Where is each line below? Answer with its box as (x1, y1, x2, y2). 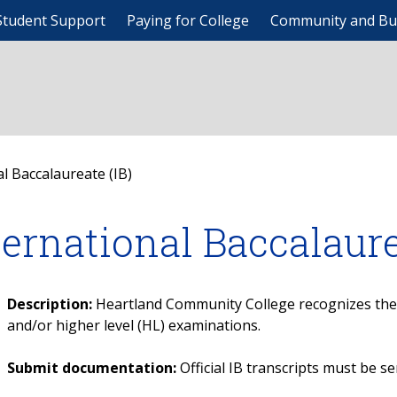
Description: (6, 294, 92, 314)
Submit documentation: (6, 358, 176, 378)
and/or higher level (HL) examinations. (6, 315, 261, 335)
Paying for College (127, 11, 249, 30)
